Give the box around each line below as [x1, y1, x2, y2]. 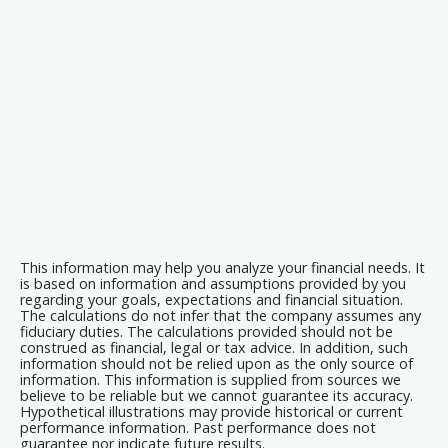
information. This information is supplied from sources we [20, 370, 401, 390]
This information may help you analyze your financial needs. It [20, 258, 425, 278]
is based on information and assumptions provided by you [20, 274, 406, 294]
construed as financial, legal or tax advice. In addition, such [20, 338, 408, 358]
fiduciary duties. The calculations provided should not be [20, 322, 393, 342]
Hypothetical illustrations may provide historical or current [20, 402, 403, 422]
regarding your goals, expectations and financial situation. [20, 290, 403, 310]
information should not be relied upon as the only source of [20, 354, 413, 374]
